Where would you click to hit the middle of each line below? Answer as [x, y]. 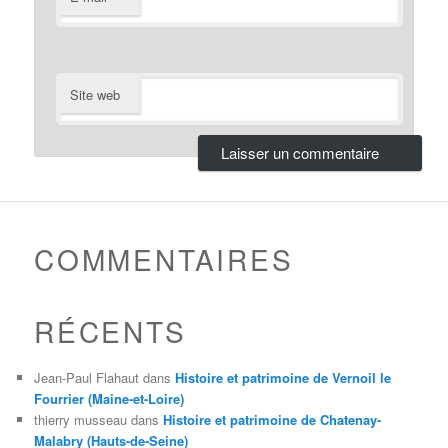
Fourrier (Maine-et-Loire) [109, 399]
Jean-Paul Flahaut [87, 378]
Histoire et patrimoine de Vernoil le [283, 378]
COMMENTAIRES [164, 259]
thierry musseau [81, 420]
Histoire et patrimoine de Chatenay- [272, 420]
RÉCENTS [110, 331]
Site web [95, 95]
